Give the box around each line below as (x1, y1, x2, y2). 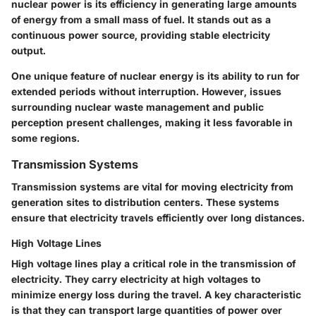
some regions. (11, 131, 80, 144)
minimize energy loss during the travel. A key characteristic (11, 288, 301, 300)
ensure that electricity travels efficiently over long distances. (11, 212, 305, 224)
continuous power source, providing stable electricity (11, 28, 270, 41)
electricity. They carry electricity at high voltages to (11, 273, 260, 285)
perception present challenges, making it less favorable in (11, 116, 293, 128)
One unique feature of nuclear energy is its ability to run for (11, 69, 300, 82)
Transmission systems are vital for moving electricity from (11, 181, 293, 193)
